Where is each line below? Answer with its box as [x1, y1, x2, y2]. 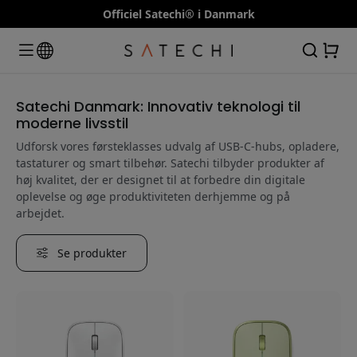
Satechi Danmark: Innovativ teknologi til [16, 96, 300, 116]
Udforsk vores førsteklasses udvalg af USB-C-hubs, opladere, [16, 138, 339, 154]
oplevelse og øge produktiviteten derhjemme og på [16, 188, 290, 204]
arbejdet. [16, 205, 65, 221]
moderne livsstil [16, 112, 128, 133]
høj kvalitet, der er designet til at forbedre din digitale [16, 171, 305, 187]
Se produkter [54, 245, 127, 261]
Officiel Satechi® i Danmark [102, 6, 255, 22]
